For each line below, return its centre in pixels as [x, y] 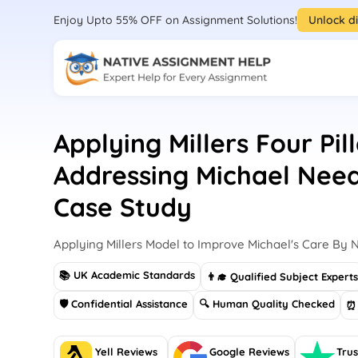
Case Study [123, 207]
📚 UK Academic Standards [127, 275]
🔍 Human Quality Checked [267, 304]
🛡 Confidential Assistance [124, 304]
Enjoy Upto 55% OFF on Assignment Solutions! [176, 20]
